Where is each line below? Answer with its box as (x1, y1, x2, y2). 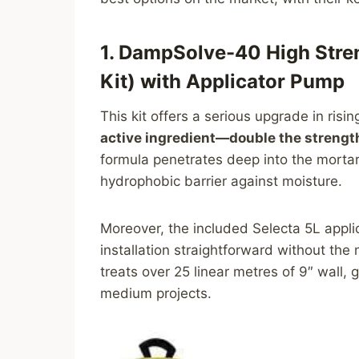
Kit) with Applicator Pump (100, 70, 345, 94)
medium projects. (100, 285, 212, 302)
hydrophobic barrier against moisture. (100, 173, 343, 190)
